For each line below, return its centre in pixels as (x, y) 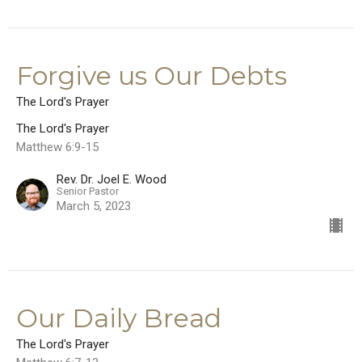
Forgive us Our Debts (152, 76)
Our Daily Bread (119, 318)
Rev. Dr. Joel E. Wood (112, 180)
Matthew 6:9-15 (57, 147)
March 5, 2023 (94, 206)
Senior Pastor (88, 192)
